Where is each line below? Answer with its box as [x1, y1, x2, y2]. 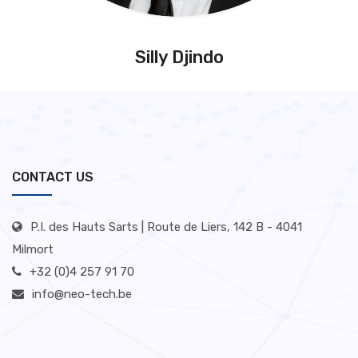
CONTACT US [12, 169, 93, 185]
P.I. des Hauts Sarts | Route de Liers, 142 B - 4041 [30, 220, 302, 234]
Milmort [12, 242, 54, 257]
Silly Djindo [134, 46, 224, 68]
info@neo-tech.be [32, 287, 132, 301]
